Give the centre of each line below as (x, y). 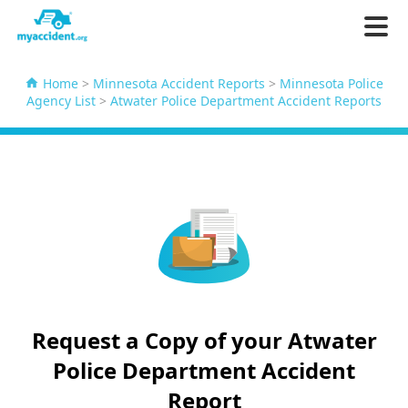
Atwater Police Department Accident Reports (246, 101)
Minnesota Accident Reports (179, 83)
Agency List (61, 101)
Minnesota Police (331, 83)
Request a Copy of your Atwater (204, 341)
